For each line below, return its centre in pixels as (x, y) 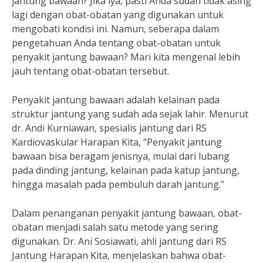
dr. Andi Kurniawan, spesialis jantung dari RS (109, 128)
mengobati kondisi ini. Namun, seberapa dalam (115, 29)
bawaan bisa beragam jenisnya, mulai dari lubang (121, 156)
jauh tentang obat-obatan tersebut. (90, 71)
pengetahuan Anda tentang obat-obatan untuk (116, 43)
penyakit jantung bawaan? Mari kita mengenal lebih (126, 57)
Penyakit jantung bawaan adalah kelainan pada (116, 100)
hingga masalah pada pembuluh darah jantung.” (118, 184)
